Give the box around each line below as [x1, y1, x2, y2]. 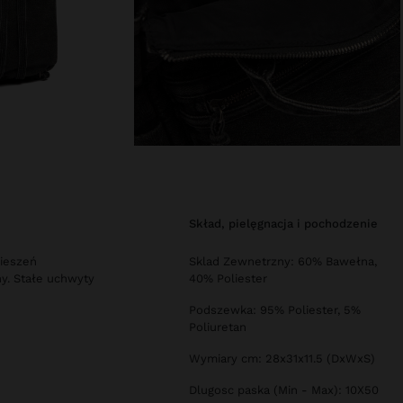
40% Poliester [189, 272, 267, 286]
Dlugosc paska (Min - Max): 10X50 [189, 383, 379, 398]
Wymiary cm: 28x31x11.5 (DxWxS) [189, 352, 375, 366]
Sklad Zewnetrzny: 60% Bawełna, [189, 255, 377, 269]
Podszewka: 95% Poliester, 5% [189, 303, 361, 318]
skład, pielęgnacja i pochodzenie [196, 217, 378, 231]
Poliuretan [189, 320, 246, 335]
